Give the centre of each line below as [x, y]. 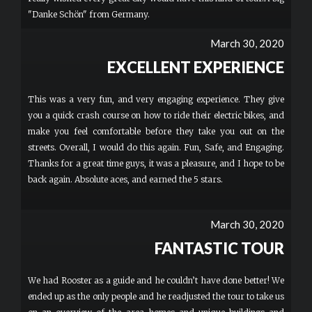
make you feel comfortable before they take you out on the [156, 131]
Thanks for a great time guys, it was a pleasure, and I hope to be [156, 163]
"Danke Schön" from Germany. [89, 14]
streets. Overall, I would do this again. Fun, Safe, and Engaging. [156, 147]
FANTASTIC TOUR [219, 248]
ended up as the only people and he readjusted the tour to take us [156, 296]
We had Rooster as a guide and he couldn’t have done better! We [156, 280]
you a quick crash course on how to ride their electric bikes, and [156, 115]
